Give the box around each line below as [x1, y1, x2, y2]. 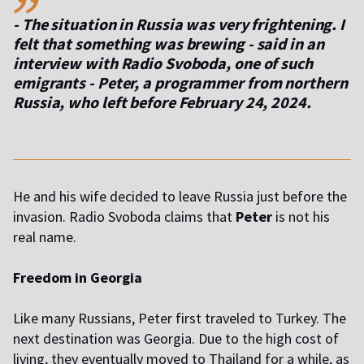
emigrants [13, 72, 86, 93]
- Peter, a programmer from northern [85, 72, 348, 93]
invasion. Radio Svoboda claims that [13, 207, 236, 227]
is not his [275, 207, 330, 227]
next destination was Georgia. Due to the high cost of [13, 329, 339, 349]
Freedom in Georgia [13, 268, 142, 288]
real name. [13, 227, 76, 247]
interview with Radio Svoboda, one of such [13, 53, 313, 74]
